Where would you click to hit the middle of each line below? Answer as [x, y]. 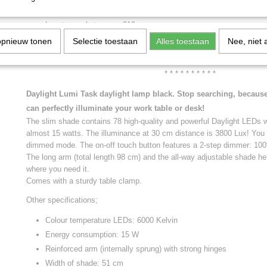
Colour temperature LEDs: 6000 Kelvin [111, 220]
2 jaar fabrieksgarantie [83, 53]
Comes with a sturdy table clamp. [84, 181]
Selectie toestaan [105, 41]
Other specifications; [62, 200]
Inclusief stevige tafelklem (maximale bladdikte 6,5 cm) [142, 39]
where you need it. [58, 169]
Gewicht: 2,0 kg [72, 10]
